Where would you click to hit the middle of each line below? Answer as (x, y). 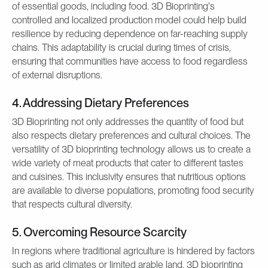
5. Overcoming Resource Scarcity (99, 232)
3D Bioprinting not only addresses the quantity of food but (128, 121)
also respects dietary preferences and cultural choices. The (131, 135)
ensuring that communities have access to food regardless (130, 61)
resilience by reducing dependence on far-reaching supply (130, 33)
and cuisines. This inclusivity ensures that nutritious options (129, 176)
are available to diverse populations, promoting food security (133, 190)
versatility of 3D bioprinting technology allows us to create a (131, 149)
